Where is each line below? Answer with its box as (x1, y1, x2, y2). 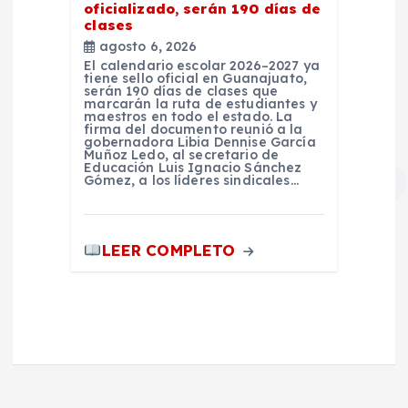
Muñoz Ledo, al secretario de (84, 147, 280, 164)
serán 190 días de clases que (84, 83, 279, 100)
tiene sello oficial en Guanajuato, (84, 70, 308, 87)
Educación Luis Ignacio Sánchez (84, 159, 302, 177)
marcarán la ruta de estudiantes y (84, 96, 317, 113)
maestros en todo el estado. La (84, 108, 293, 126)
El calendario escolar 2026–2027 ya (84, 57, 321, 75)
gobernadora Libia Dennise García (84, 134, 316, 151)
